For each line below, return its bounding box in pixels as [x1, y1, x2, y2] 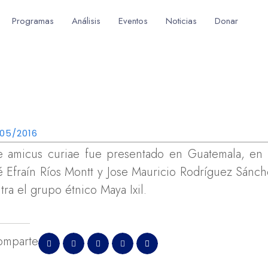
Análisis [72, 14, 101, 28]
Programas [12, 14, 54, 28]
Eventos [118, 14, 148, 28]
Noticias [166, 14, 197, 28]
